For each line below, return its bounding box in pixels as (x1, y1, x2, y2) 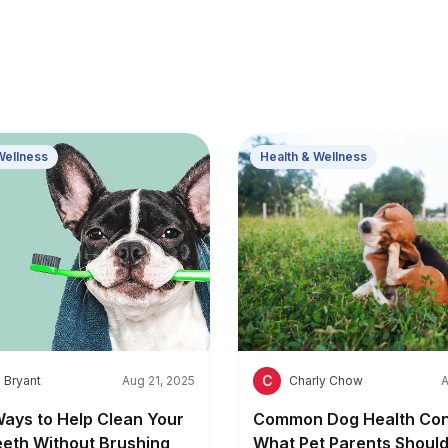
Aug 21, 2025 (122, 373, 195, 389)
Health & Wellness (260, 149, 367, 164)
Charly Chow (289, 373, 363, 389)
